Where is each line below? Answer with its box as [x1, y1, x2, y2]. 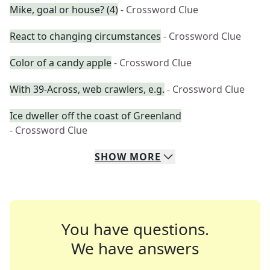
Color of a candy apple [10, 56, 111, 69]
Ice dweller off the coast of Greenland [10, 109, 181, 122]
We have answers [71, 237, 199, 259]
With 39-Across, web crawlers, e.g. [10, 83, 165, 96]
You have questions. [61, 218, 209, 240]
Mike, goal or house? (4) [10, 3, 118, 16]
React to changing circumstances [10, 30, 161, 43]
